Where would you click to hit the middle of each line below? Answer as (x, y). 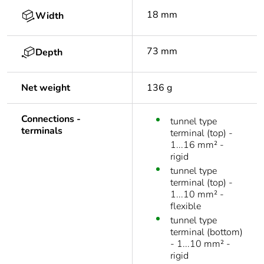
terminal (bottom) (207, 232)
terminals (42, 131)
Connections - (51, 119)
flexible (186, 207)
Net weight (46, 88)
